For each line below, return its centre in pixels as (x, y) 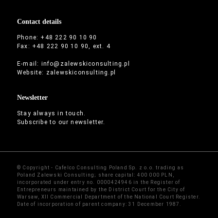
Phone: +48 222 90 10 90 (57, 37)
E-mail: (29, 64)
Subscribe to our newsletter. (61, 122)
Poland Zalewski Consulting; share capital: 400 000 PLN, (96, 175)
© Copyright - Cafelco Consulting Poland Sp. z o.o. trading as (101, 168)
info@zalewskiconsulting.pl (85, 64)
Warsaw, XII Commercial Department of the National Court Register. (109, 197)
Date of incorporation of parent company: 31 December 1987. (100, 204)
